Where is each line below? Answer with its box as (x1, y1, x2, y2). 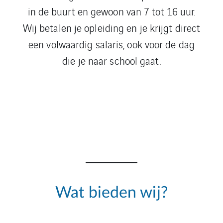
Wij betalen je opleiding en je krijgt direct (22, 20, 201, 35)
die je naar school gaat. (62, 53, 161, 68)
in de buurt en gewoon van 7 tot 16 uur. (27, 4, 196, 19)
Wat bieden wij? (55, 185, 168, 201)
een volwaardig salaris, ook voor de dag (28, 37, 195, 52)
